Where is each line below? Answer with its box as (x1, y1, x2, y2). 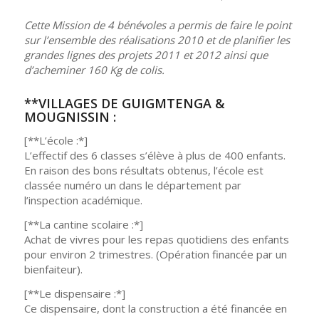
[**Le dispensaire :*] (23, 286, 125, 300)
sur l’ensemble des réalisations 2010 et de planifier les (23, 33, 290, 48)
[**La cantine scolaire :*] (23, 216, 143, 231)
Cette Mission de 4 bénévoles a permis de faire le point (23, 18, 291, 33)
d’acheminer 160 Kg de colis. (23, 63, 164, 78)
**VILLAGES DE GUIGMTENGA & (23, 95, 225, 113)
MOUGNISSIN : (23, 108, 116, 126)
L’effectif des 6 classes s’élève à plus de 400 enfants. (23, 148, 286, 162)
